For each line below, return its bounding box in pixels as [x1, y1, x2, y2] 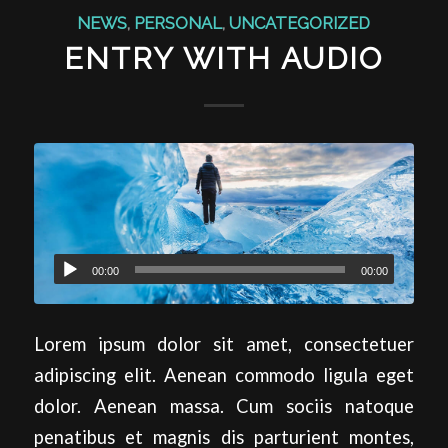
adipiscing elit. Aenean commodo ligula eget [33, 364, 415, 387]
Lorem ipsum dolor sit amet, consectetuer [33, 333, 415, 356]
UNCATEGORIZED [229, 12, 371, 33]
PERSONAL [134, 12, 223, 33]
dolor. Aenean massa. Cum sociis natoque [33, 395, 415, 418]
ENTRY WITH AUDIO [64, 40, 384, 76]
